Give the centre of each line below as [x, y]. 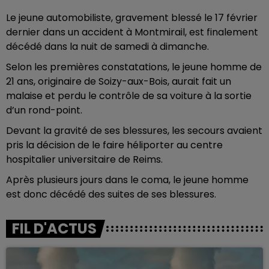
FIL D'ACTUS [54, 228]
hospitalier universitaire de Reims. [84, 159]
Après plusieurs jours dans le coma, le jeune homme [127, 180]
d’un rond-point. [44, 110]
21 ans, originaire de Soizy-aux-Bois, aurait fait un [119, 81]
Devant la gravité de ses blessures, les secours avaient [134, 131]
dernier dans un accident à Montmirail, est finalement [132, 32]
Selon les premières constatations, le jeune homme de [134, 67]
